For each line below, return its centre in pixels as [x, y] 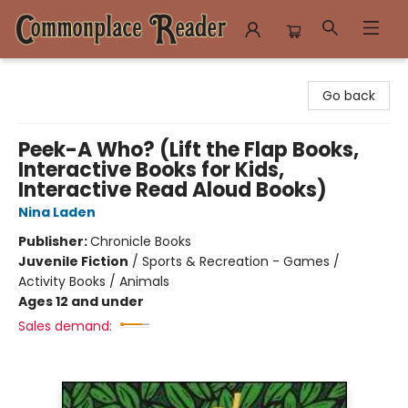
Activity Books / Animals [94, 281]
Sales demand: [65, 326]
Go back [349, 96]
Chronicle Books [141, 241]
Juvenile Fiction [73, 261]
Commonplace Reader [87, 76]
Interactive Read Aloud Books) [173, 190]
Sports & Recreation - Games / [241, 261]
